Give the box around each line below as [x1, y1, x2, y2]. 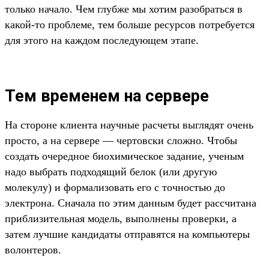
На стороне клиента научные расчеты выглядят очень [5, 119, 253, 131]
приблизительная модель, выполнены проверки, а [5, 213, 237, 225]
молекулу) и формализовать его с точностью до [5, 181, 225, 194]
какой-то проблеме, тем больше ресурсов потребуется [5, 19, 255, 31]
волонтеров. [5, 244, 61, 256]
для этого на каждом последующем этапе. [5, 34, 199, 47]
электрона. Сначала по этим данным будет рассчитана [5, 197, 256, 210]
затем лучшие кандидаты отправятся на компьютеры [5, 228, 250, 241]
